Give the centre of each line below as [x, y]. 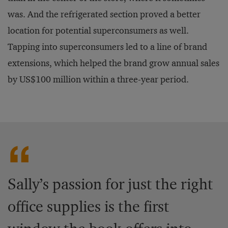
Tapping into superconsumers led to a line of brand [107, 47]
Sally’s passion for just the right [110, 184]
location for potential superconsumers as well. [98, 31]
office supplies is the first [88, 206]
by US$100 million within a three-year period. [98, 79]
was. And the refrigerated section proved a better [104, 14]
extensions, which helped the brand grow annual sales [113, 63]
